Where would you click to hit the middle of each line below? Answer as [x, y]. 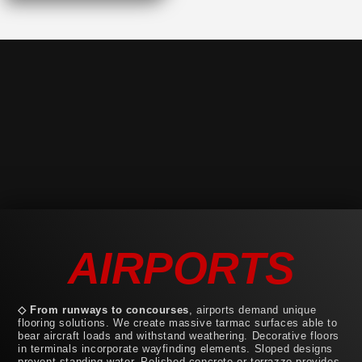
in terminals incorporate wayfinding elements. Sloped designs [176, 348]
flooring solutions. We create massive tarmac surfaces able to [178, 322]
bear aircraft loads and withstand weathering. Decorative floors [179, 335]
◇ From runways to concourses [103, 309]
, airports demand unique [253, 309]
